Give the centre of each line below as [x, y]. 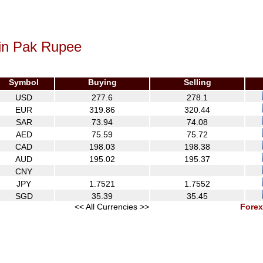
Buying [102, 82]
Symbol [24, 82]
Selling [197, 82]
